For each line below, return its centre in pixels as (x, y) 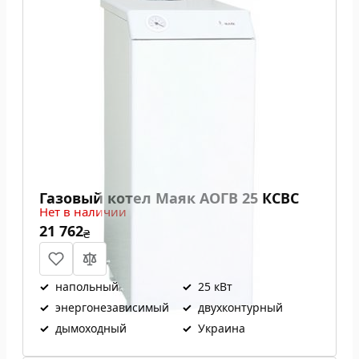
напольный (87, 286)
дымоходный (91, 328)
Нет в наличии (83, 212)
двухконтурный (240, 307)
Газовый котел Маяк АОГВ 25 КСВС (169, 198)
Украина (222, 328)
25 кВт (215, 286)
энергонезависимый (112, 307)
